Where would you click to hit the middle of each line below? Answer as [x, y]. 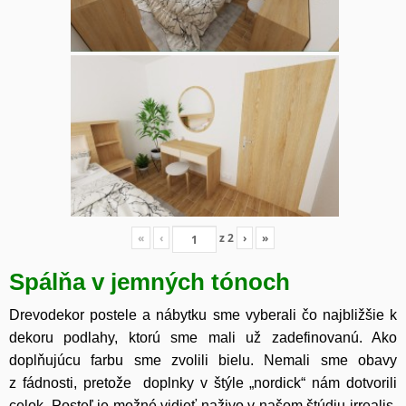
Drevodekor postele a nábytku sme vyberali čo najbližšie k [203, 315]
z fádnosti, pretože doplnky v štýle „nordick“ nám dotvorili [203, 383]
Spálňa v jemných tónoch [150, 282]
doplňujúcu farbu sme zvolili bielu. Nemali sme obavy [203, 361]
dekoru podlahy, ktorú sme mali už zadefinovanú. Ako [203, 338]
